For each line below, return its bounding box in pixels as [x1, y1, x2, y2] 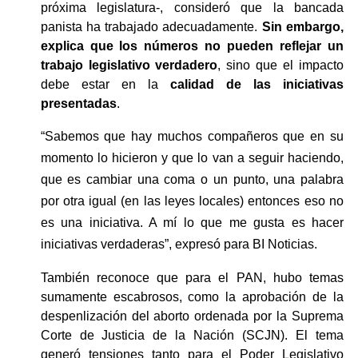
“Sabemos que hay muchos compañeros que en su [40, 129, 344, 143]
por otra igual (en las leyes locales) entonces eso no [40, 193, 344, 208]
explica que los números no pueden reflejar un [40, 38, 344, 53]
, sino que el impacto [217, 58, 344, 72]
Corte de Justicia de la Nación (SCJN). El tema [40, 328, 344, 342]
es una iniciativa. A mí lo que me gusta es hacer [40, 215, 344, 229]
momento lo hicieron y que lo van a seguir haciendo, [40, 150, 344, 165]
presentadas [40, 96, 117, 110]
